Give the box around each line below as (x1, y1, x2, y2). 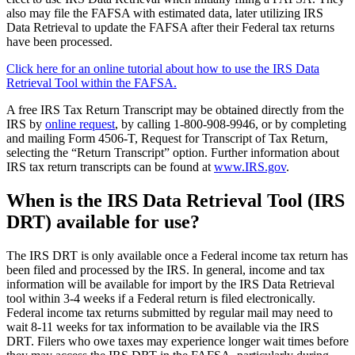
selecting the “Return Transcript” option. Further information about (6, 146, 339, 160)
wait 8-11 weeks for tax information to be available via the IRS (6, 319, 319, 334)
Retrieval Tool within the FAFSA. (6, 76, 177, 90)
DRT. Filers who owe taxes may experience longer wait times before (6, 334, 349, 348)
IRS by (6, 117, 42, 132)
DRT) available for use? (6, 211, 200, 232)
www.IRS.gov (214, 160, 286, 174)
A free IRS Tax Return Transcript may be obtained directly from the (6, 103, 344, 117)
